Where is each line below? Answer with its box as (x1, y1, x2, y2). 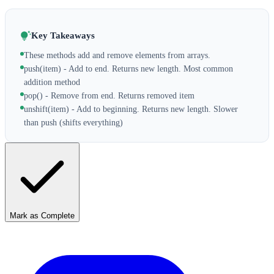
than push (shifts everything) (24, 117, 123, 127)
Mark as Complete (10, 210, 75, 220)
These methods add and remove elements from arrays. (24, 50, 210, 60)
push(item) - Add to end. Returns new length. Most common (24, 64, 233, 73)
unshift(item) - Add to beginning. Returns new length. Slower (24, 104, 238, 114)
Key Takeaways (31, 31, 95, 41)
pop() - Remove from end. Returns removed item (24, 91, 194, 100)
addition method (24, 77, 80, 87)
